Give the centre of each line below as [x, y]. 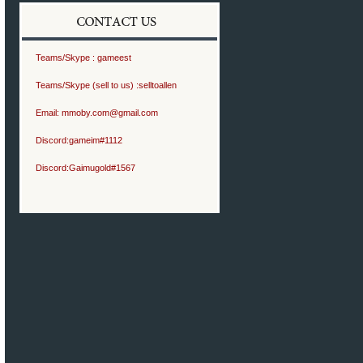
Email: [49, 113]
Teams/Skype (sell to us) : [87, 85]
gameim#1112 [96, 140]
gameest [114, 58]
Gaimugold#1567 [102, 168]
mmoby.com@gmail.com [110, 113]
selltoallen [158, 85]
